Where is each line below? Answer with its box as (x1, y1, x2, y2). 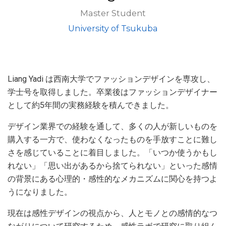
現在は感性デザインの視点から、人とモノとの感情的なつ (8, 208, 217, 218)
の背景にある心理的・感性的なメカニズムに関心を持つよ (8, 174, 217, 184)
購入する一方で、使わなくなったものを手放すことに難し (8, 134, 217, 144)
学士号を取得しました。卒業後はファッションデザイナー (8, 87, 217, 97)
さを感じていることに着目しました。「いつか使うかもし (8, 147, 217, 157)
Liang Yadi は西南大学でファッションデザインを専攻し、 (8, 74, 215, 84)
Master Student (80, 8, 146, 18)
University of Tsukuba (68, 23, 158, 33)
